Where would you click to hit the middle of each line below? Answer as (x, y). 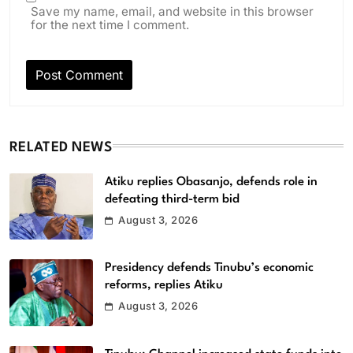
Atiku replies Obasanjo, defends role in (211, 182)
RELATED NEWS (61, 147)
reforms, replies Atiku (164, 286)
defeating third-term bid (172, 199)
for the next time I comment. (110, 24)
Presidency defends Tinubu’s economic (209, 268)
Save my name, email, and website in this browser (172, 11)
